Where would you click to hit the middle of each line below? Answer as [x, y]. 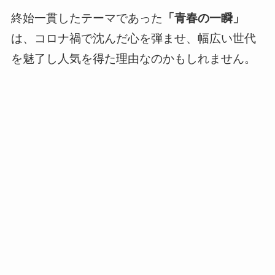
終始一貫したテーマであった [87, 18]
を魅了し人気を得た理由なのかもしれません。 [133, 59]
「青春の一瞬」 [203, 18]
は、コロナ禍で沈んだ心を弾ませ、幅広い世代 [133, 39]
